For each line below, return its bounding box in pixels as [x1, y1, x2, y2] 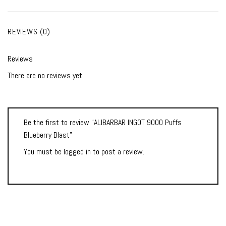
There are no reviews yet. [8, 70, 84, 81]
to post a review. [91, 146, 144, 157]
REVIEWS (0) [8, 26, 50, 37]
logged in [64, 146, 91, 157]
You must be [24, 146, 64, 157]
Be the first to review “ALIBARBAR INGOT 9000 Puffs [24, 117, 182, 128]
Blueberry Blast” [24, 130, 74, 141]
